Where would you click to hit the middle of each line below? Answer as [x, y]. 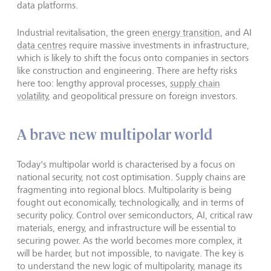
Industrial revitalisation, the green [85, 33]
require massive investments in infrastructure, [158, 45]
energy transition [186, 33]
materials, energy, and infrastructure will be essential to [126, 228]
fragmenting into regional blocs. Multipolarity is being [124, 190]
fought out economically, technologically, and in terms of [130, 203]
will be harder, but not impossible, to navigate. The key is [130, 253]
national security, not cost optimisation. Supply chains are [131, 177]
